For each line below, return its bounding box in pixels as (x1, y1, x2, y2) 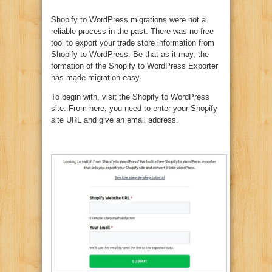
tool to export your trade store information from (51, 38, 214, 48)
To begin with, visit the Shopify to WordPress (51, 92, 209, 102)
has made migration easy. (51, 73, 141, 83)
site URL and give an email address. (51, 115, 178, 125)
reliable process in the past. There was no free (51, 27, 214, 36)
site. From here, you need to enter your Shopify (51, 104, 217, 114)
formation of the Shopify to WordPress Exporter (51, 61, 218, 71)
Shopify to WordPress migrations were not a (51, 15, 206, 25)
